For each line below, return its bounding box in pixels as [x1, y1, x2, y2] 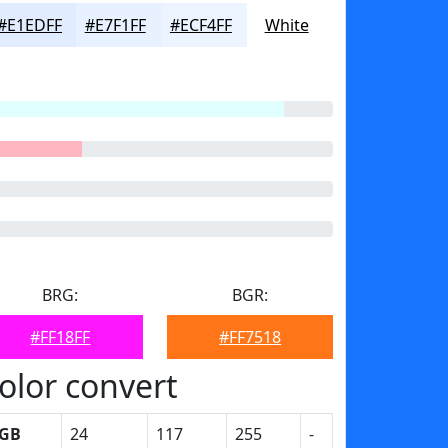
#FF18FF [30, 326, 91, 348]
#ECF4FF [169, 14, 232, 36]
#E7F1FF [84, 14, 146, 36]
